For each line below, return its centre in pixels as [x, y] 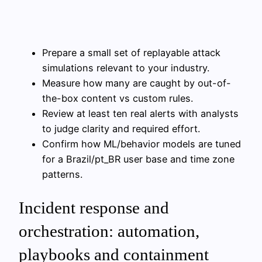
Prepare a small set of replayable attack [131, 52]
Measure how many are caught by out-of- [137, 83]
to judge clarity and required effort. [121, 128]
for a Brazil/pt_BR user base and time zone [138, 159]
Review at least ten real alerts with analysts [140, 113]
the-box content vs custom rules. [118, 98]
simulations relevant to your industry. [126, 68]
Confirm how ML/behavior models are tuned [142, 144]
